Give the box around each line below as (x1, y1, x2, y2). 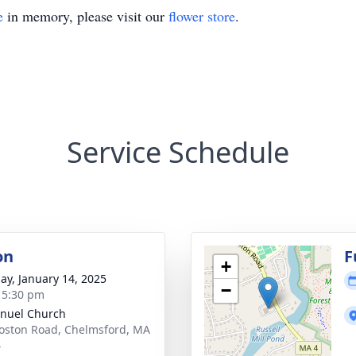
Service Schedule (67, 133, 289, 172)
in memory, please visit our (3, 6, 168, 25)
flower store (168, 6, 235, 25)
